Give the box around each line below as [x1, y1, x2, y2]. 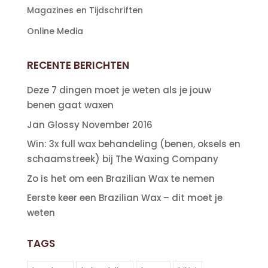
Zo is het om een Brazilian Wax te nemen [26, 172, 215, 185]
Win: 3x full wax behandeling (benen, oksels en [26, 138, 240, 151]
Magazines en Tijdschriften [26, 4, 143, 17]
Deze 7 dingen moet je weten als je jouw [26, 84, 211, 97]
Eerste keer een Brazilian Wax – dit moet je [26, 191, 223, 205]
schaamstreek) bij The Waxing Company [26, 153, 218, 166]
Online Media [26, 25, 83, 38]
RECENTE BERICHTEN [26, 58, 129, 73]
